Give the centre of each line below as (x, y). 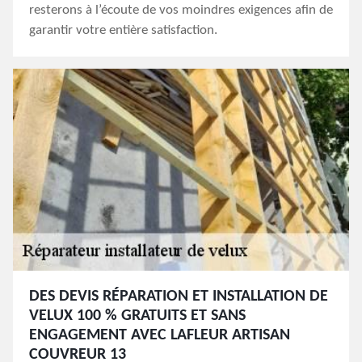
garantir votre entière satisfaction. (123, 30)
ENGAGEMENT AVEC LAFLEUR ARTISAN (160, 335)
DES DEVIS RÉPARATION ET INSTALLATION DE (179, 297)
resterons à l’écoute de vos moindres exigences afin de (181, 10)
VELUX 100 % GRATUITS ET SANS (137, 316)
